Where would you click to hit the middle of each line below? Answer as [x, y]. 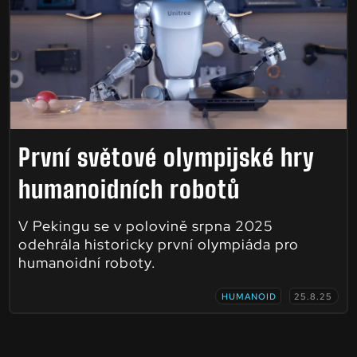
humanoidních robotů [129, 188]
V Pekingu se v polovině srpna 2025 [145, 226]
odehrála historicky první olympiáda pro [158, 244]
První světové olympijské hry [166, 157]
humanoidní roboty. [87, 262]
